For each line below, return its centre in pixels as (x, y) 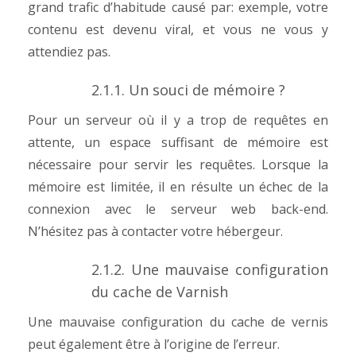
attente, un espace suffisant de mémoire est (178, 142)
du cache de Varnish (160, 292)
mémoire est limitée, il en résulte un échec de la (178, 187)
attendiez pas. (69, 52)
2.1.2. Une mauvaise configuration (210, 269)
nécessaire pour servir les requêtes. (145, 164)
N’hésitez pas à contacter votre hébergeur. (155, 231)
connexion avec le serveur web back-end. (178, 209)
